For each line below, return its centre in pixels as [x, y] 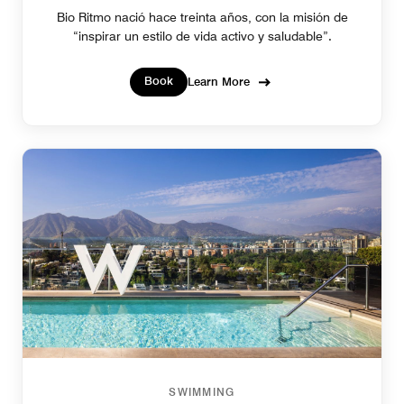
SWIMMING [202, 392]
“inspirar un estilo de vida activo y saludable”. [202, 36]
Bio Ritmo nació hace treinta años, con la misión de [202, 17]
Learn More [219, 82]
